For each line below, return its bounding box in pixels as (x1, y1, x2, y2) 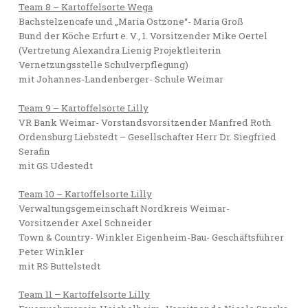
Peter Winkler (18, 245, 84, 258)
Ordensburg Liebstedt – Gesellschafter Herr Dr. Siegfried (18, 130, 276, 143)
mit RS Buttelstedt (18, 259, 100, 272)
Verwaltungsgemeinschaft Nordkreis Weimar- (18, 201, 230, 214)
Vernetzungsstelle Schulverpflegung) (18, 58, 188, 71)
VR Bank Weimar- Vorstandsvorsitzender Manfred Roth (18, 115, 272, 129)
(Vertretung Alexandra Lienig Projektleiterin (18, 44, 221, 57)
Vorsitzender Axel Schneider (18, 216, 152, 229)
